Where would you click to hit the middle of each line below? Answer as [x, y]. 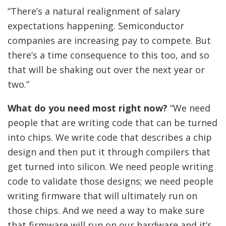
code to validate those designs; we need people [110, 181]
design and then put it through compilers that [109, 152]
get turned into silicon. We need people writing [110, 166]
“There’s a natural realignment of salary [94, 11]
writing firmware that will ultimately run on [102, 196]
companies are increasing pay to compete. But [109, 40]
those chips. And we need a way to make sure [106, 210]
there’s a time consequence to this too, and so [108, 55]
